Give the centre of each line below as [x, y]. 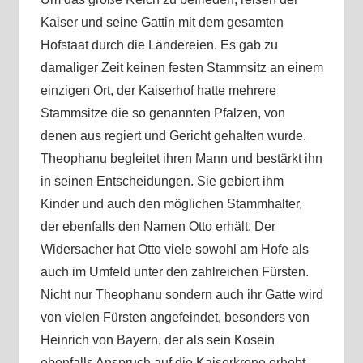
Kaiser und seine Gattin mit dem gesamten [162, 23]
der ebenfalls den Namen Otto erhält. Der [158, 227]
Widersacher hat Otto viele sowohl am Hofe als [174, 250]
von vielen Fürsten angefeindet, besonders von [175, 318]
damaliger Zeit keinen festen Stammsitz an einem [181, 68]
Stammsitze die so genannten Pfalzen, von [162, 113]
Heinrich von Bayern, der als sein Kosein [157, 340]
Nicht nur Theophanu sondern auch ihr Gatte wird [181, 295]
